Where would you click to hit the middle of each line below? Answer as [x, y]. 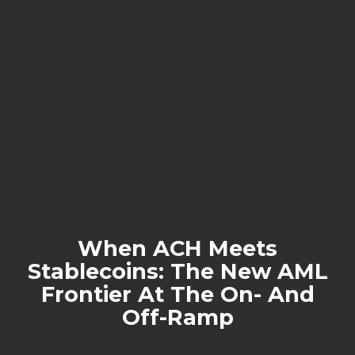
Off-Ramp [177, 317]
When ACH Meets [177, 248]
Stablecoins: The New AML [177, 271]
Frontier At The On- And [177, 294]
